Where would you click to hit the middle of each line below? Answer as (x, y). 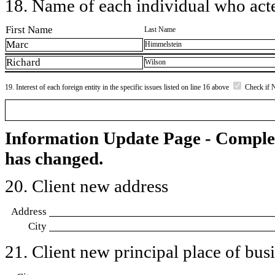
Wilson (155, 62)
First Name (29, 29)
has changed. (54, 158)
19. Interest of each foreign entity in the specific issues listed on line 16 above (118, 87)
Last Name (160, 29)
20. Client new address (87, 186)
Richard (23, 63)
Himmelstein (163, 45)
